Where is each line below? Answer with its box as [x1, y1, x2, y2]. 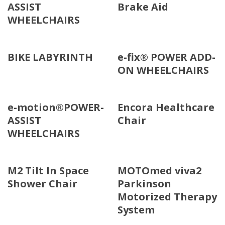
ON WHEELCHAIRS [118, 63, 209, 77]
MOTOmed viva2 [118, 164, 201, 178]
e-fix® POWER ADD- [118, 50, 215, 64]
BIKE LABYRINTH [8, 50, 93, 64]
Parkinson [118, 177, 171, 191]
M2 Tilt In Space [8, 164, 89, 178]
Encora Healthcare [118, 100, 214, 115]
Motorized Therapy [118, 190, 217, 204]
